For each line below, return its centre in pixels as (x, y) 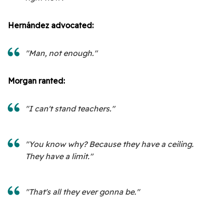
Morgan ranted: (36, 81)
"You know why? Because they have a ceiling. (109, 144)
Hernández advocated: (51, 25)
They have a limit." (59, 156)
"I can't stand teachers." (70, 109)
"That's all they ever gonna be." (82, 192)
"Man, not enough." (61, 53)
